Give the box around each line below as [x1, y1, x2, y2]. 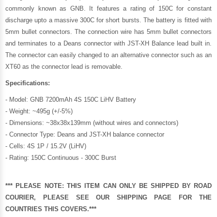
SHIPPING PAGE [116, 193, 172, 201]
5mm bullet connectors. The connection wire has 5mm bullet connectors [5, 28, 212, 35]
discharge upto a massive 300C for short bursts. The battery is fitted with [5, 16, 212, 24]
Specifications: [5, 79, 50, 87]
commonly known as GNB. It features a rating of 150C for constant [5, 4, 212, 12]
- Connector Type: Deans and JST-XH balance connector [5, 130, 165, 138]
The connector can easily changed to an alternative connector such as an [5, 51, 212, 59]
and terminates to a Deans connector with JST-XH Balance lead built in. [5, 39, 212, 47]
